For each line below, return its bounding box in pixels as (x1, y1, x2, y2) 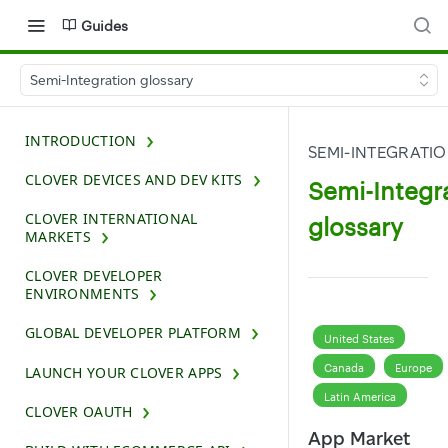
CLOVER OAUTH (25, 401, 133, 421)
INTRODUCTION (25, 130, 137, 150)
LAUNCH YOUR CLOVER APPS (25, 362, 223, 382)
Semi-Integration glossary (30, 71, 193, 89)
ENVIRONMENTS (25, 284, 140, 304)
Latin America (324, 390, 396, 404)
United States (324, 332, 394, 346)
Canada (324, 361, 364, 375)
